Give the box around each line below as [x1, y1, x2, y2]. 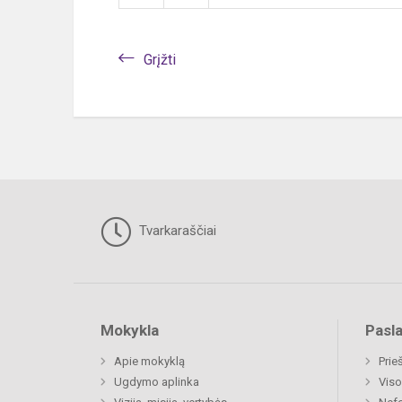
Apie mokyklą [114, 354, 185, 369]
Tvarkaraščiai [135, 223, 216, 239]
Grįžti [144, 51, 176, 68]
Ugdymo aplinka [114, 375, 199, 389]
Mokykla [100, 321, 159, 340]
